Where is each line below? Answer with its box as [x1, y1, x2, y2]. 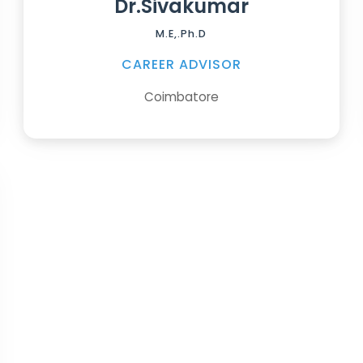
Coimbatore [143, 88, 219, 105]
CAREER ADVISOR [121, 54, 241, 74]
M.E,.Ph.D [156, 26, 207, 41]
